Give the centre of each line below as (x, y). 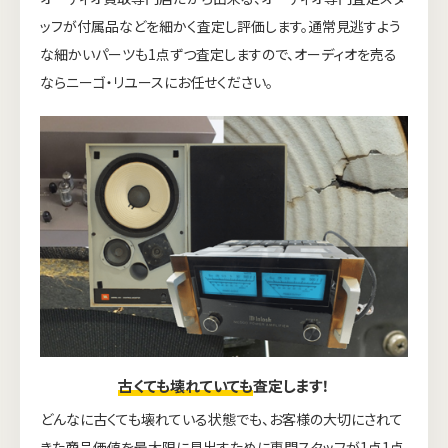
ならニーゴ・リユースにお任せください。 (156, 81)
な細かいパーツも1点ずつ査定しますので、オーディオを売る (218, 53)
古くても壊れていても (185, 385)
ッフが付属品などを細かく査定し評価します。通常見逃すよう (220, 25)
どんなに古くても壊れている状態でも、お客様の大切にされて (221, 418)
